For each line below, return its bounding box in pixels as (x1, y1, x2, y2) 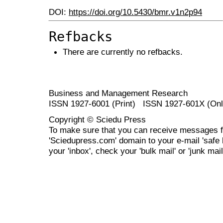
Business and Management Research (49, 88, 188, 98)
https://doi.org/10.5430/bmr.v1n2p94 (69, 7, 202, 17)
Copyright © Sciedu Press (49, 114, 148, 124)
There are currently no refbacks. (63, 47, 183, 57)
